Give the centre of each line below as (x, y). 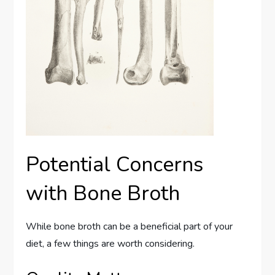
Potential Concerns (115, 164)
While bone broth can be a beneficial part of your (130, 226)
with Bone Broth (103, 193)
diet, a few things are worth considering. (110, 243)
